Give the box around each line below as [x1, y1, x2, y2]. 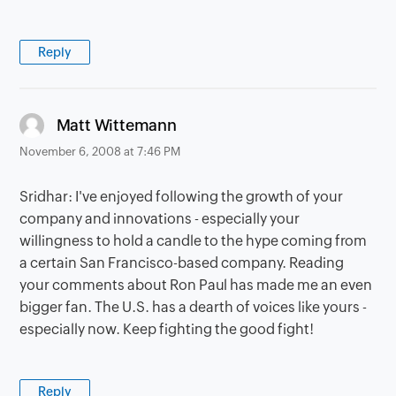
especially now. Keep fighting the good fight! [19, 321, 315, 339]
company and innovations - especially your [19, 210, 301, 228]
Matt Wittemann [56, 115, 177, 134]
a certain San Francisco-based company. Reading [19, 255, 345, 272]
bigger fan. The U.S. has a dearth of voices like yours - [19, 299, 368, 316]
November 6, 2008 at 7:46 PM [19, 145, 181, 159]
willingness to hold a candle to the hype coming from [19, 232, 368, 250]
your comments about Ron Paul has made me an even [19, 277, 373, 294]
